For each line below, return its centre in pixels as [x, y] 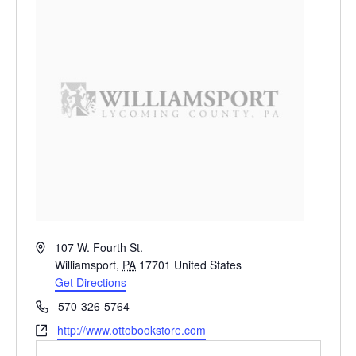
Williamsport [86, 264]
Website [55, 329]
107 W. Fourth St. [99, 247]
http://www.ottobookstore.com [131, 329]
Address [55, 246]
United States [208, 264]
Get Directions [91, 282]
